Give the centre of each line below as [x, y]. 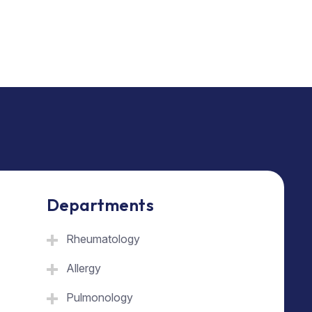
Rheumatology [103, 239]
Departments [101, 204]
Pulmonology [100, 297]
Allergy [84, 268]
